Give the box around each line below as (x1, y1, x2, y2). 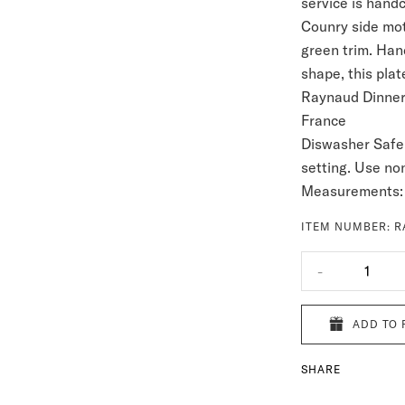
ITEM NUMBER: (301, 220, 394, 233)
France (301, 111, 346, 129)
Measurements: (301, 182, 403, 200)
